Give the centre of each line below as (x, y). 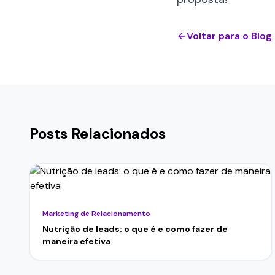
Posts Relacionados (98, 134)
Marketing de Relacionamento (96, 214)
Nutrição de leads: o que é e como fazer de (135, 229)
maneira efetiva (76, 241)
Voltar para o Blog (229, 36)
